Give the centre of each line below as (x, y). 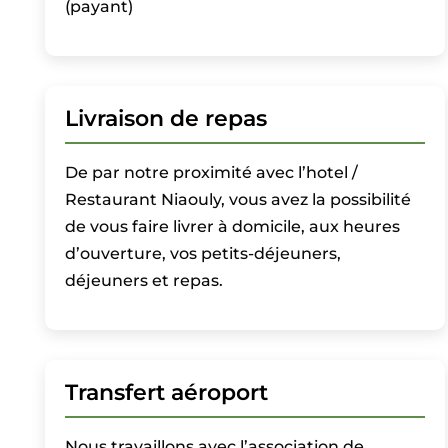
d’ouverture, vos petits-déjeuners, (202, 253)
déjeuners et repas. (143, 280)
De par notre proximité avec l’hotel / (211, 172)
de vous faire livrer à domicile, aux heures (232, 226)
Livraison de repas (165, 118)
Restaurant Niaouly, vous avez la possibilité (237, 199)
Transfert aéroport (166, 392)
